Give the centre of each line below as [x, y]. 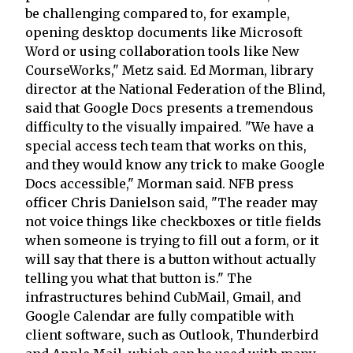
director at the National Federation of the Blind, [175, 89]
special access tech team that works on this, [166, 145]
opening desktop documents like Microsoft [164, 32]
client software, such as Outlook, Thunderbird [172, 334]
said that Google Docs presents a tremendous [169, 108]
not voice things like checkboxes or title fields [173, 221]
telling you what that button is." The [139, 278]
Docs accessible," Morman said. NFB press [160, 183]
